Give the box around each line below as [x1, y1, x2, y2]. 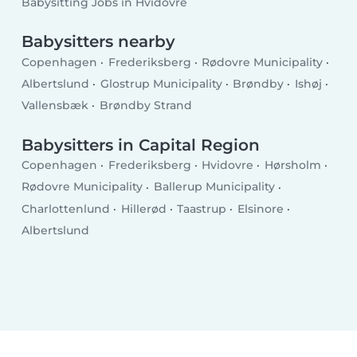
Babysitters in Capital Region [22, 135, 261, 155]
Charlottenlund [22, 201, 111, 216]
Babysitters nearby [22, 32, 176, 52]
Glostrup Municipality [100, 76, 222, 92]
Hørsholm [264, 158, 321, 173]
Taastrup [177, 201, 227, 216]
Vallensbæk [22, 98, 89, 113]
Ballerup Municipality [153, 179, 275, 194]
